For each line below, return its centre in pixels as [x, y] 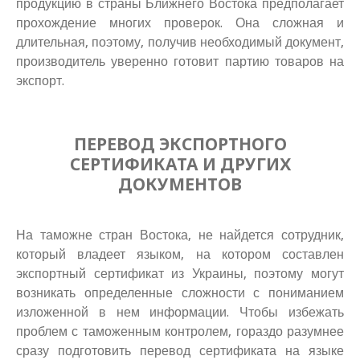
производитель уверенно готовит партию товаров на [180, 62]
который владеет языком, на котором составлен [180, 255]
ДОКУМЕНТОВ [180, 184]
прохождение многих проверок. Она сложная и [180, 23]
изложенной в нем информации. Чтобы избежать [180, 313]
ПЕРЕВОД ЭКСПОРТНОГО [180, 144]
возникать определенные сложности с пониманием [180, 293]
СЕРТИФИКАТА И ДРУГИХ [180, 164]
